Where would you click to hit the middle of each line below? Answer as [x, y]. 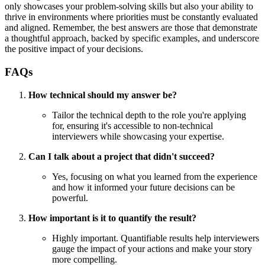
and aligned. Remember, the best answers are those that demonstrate [131, 28]
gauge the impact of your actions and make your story [152, 248]
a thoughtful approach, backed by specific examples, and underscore [132, 38]
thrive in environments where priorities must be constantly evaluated [131, 17]
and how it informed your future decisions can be [143, 187]
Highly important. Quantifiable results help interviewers [156, 238]
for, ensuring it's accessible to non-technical [132, 125]
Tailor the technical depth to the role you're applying [149, 115]
